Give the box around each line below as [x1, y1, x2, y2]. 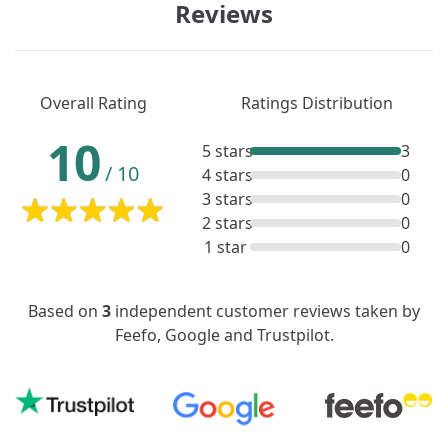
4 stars [201, 164, 253, 186]
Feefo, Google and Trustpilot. [114, 324, 334, 346]
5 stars [201, 140, 253, 162]
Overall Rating [39, 92, 147, 114]
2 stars [201, 212, 253, 234]
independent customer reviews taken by [111, 300, 420, 322]
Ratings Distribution [241, 92, 394, 114]
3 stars [201, 188, 253, 210]
